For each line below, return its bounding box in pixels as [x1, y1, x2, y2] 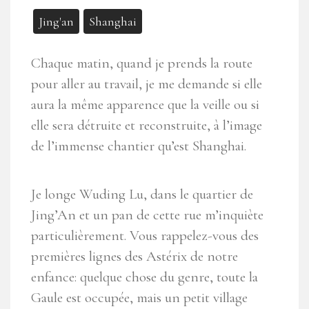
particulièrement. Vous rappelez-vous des [31, 227, 259, 245]
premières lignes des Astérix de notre [31, 248, 238, 266]
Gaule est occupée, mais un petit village [31, 289, 248, 307]
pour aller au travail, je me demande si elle [31, 75, 262, 93]
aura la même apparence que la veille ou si [31, 96, 259, 114]
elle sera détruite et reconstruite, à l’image [31, 117, 262, 134]
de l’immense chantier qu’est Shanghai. [31, 137, 246, 155]
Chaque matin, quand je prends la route [31, 54, 252, 72]
